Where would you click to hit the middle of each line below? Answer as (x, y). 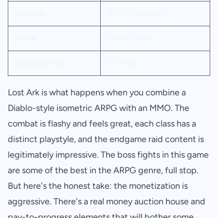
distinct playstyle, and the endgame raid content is (106, 139)
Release (30, 14)
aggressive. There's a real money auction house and (107, 202)
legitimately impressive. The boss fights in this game (108, 155)
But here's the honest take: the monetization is (98, 186)
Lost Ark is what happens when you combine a (97, 93)
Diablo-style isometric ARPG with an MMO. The (99, 108)
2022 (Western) (138, 14)
